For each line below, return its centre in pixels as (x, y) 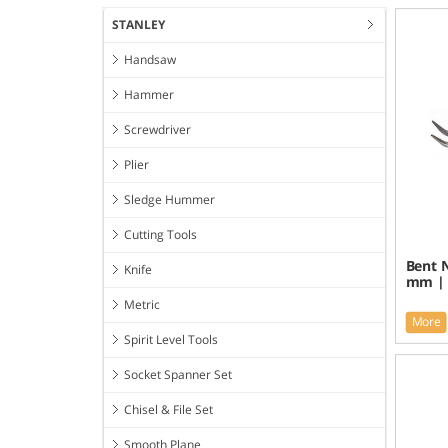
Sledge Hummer (169, 200)
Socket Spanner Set (178, 375)
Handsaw (150, 60)
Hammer (149, 95)
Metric (142, 305)
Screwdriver (157, 130)
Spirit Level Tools (171, 340)
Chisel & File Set (168, 410)
